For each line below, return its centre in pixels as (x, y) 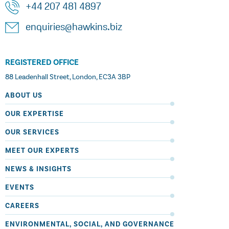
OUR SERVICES (32, 132)
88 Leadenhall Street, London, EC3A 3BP (68, 77)
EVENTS (20, 188)
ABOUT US (24, 96)
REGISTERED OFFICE (42, 63)
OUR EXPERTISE (35, 114)
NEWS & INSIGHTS (38, 169)
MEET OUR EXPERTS (42, 151)
